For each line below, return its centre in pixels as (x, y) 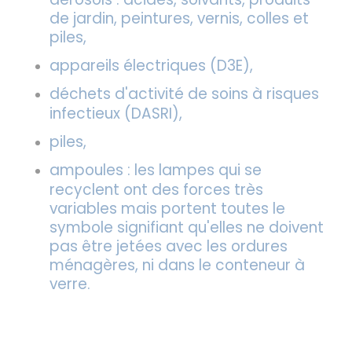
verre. (70, 284)
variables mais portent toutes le (167, 209)
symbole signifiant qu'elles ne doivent (186, 228)
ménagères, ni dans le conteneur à (177, 266)
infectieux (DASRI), (115, 114)
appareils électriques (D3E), (151, 65)
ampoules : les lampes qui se (155, 170)
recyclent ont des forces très (156, 190)
